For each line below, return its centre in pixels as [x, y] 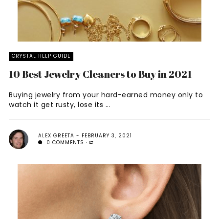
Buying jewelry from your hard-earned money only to [106, 95]
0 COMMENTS [64, 142]
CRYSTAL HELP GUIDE [41, 56]
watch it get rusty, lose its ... [60, 105]
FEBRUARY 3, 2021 [107, 136]
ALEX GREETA [56, 136]
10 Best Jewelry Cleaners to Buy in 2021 [100, 74]
